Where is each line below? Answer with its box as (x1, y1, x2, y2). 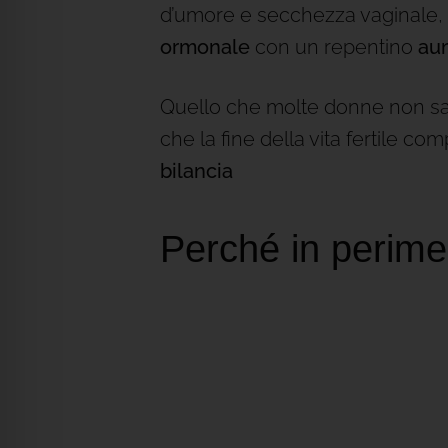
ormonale (160, 35, 255, 59)
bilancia (160, 159, 233, 183)
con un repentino (255, 35, 418, 59)
